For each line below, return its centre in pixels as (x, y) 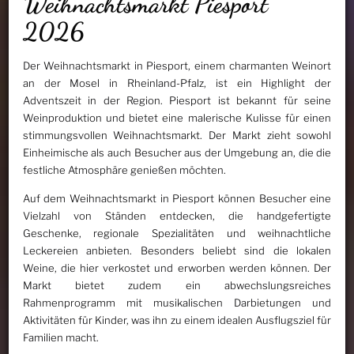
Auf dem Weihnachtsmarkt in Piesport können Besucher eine (177, 198)
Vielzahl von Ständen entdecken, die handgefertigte (177, 215)
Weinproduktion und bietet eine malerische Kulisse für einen (177, 117)
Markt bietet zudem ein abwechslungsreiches (177, 285)
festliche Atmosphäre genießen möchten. (124, 169)
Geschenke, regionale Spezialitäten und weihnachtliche (177, 233)
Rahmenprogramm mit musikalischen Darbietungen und (177, 302)
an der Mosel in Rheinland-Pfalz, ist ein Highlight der (177, 83)
